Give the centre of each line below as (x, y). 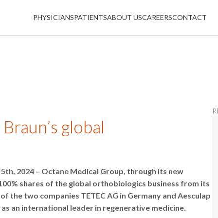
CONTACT (189, 17)
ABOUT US (124, 17)
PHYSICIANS (53, 17)
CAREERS (157, 17)
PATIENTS (90, 17)
